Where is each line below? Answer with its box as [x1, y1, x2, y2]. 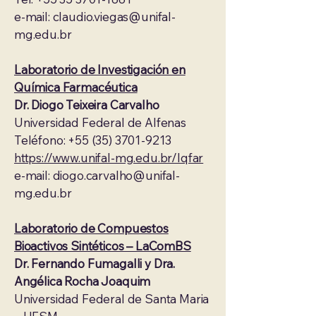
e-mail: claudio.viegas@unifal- [14, 9, 176, 24]
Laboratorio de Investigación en [14, 62, 186, 77]
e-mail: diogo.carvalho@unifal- [14, 168, 180, 183]
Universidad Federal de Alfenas [14, 115, 186, 130]
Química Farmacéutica [14, 80, 138, 95]
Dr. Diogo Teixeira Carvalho [14, 97, 159, 112]
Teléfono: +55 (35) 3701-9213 [14, 133, 172, 147]
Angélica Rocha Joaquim [14, 274, 151, 288]
